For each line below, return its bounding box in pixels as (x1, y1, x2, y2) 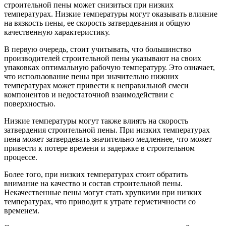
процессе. (4, 153, 37, 162)
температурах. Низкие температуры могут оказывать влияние (4, 10, 217, 19)
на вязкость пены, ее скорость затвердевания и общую (4, 19, 190, 28)
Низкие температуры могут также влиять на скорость (4, 117, 188, 126)
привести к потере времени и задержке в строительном (4, 144, 195, 153)
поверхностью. (4, 99, 55, 108)
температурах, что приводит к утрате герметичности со (4, 197, 196, 206)
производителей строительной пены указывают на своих (4, 54, 201, 63)
